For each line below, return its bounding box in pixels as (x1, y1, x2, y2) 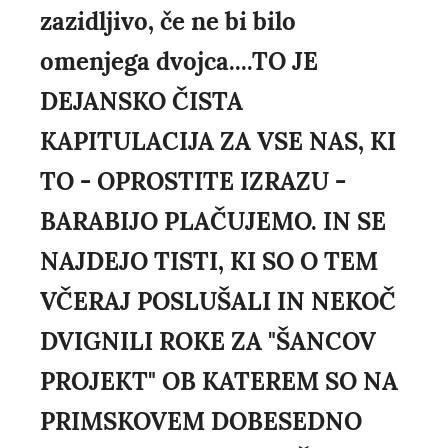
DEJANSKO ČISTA (40, 86, 243, 118)
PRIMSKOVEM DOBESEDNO (40, 406, 362, 438)
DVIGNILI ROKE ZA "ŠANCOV (40, 326, 376, 358)
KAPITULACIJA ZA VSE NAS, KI (40, 126, 396, 158)
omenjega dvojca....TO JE (40, 46, 318, 78)
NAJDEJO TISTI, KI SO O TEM (40, 246, 378, 278)
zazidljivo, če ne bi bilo (40, 6, 296, 38)
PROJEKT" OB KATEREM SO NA (40, 366, 398, 398)
